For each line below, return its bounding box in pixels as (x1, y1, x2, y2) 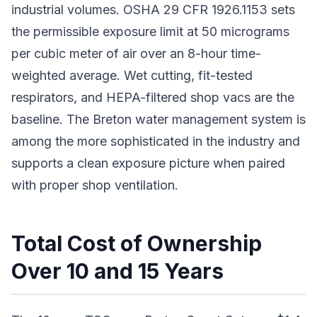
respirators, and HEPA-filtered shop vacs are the (11, 90, 294, 105)
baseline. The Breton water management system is (11, 112, 306, 127)
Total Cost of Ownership (11, 231, 262, 256)
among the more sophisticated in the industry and (11, 134, 300, 149)
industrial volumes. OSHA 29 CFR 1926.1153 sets (11, 2, 295, 17)
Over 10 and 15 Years (11, 258, 224, 284)
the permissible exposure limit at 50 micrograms (11, 24, 289, 39)
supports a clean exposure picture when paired (11, 156, 285, 171)
